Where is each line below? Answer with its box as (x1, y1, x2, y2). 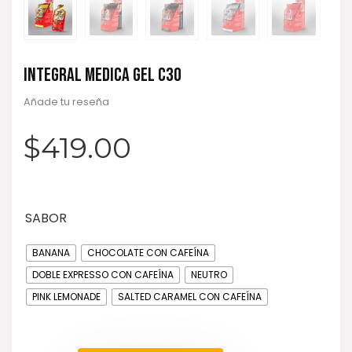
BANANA (32, 245, 70, 259)
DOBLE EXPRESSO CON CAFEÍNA (32, 267, 174, 281)
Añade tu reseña (24, 94, 109, 108)
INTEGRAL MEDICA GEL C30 (24, 63, 181, 86)
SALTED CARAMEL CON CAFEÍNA (118, 289, 262, 303)
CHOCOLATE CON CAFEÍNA (87, 245, 209, 259)
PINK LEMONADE (32, 289, 101, 303)
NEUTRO (191, 267, 227, 281)
